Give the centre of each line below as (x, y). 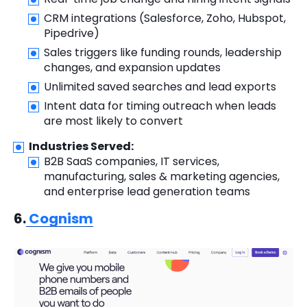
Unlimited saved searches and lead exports (160, 87)
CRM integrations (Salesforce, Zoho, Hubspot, (165, 19)
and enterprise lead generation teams (147, 192)
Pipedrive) (72, 34)
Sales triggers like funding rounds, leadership (163, 53)
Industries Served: (81, 147)
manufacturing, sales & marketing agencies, (162, 177)
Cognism (60, 219)
